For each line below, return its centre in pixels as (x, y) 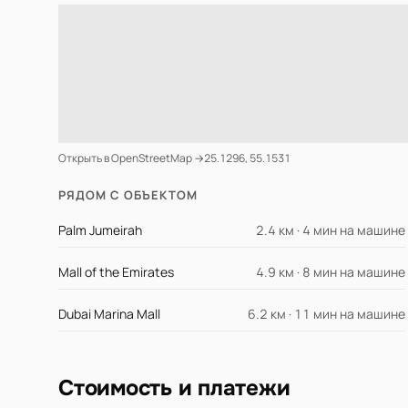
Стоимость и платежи (174, 388)
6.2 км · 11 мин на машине (327, 314)
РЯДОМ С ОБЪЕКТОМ (128, 195)
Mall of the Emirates (116, 272)
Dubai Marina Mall (109, 314)
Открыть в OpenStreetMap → (131, 158)
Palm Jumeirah (100, 230)
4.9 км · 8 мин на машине (331, 272)
